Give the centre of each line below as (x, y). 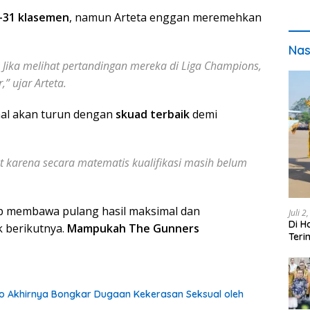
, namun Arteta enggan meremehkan (165, 17)
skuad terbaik (153, 114)
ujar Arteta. (38, 83)
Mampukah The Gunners (133, 228)
